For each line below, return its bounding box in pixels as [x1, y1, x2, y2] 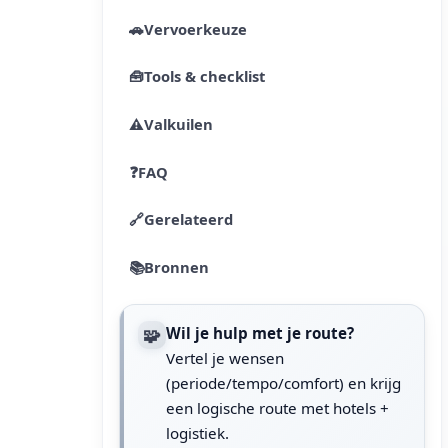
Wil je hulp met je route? [166, 322, 355, 343]
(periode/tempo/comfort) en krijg [166, 372, 402, 393]
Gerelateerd [143, 209, 233, 230]
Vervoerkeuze [143, 18, 247, 39]
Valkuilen [143, 113, 213, 134]
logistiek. [166, 422, 230, 443]
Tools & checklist [143, 66, 265, 87]
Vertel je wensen [166, 347, 285, 368]
